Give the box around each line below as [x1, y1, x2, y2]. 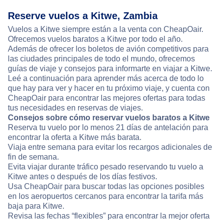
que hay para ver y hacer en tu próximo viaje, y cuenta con [8, 84, 210, 93]
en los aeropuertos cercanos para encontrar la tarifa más [8, 192, 203, 201]
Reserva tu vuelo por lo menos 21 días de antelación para [8, 123, 208, 132]
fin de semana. [8, 153, 59, 162]
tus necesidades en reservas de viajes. [8, 104, 143, 112]
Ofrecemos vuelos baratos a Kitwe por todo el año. [8, 35, 183, 44]
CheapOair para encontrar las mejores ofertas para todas [8, 94, 205, 103]
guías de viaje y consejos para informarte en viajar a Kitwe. [8, 64, 212, 73]
